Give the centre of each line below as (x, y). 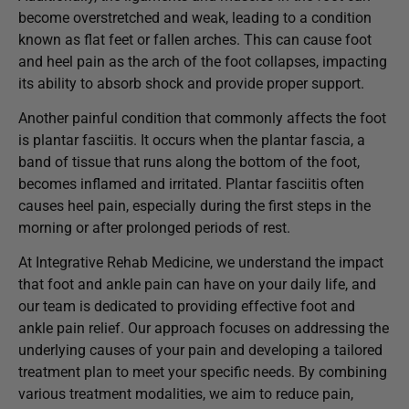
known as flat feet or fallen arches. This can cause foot (195, 39)
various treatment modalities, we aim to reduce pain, (186, 394)
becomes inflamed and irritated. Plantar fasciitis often (191, 184)
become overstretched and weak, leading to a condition (195, 17)
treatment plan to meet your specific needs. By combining (203, 372)
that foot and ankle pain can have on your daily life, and (197, 285)
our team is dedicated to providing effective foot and (187, 307)
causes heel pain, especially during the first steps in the (194, 206)
